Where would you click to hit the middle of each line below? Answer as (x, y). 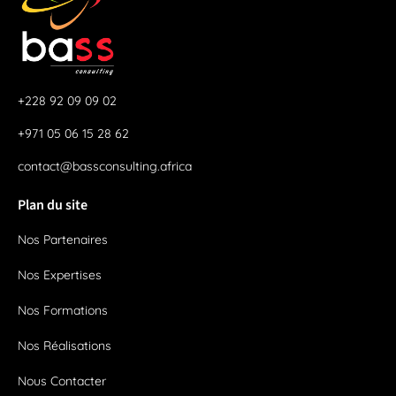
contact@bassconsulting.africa (105, 166)
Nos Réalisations (65, 345)
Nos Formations (63, 310)
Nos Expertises (60, 274)
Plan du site (53, 205)
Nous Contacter (62, 381)
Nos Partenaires (63, 239)
